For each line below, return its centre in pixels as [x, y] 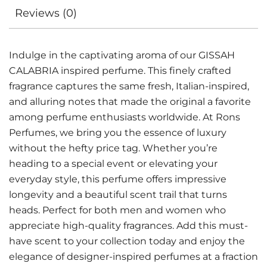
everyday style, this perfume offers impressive [118, 179]
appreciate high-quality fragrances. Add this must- [128, 226]
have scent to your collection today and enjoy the [127, 241]
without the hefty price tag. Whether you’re [113, 148]
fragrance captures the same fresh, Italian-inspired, [129, 86]
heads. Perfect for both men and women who [117, 210]
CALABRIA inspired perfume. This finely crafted [120, 71]
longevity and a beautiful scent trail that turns [118, 195]
